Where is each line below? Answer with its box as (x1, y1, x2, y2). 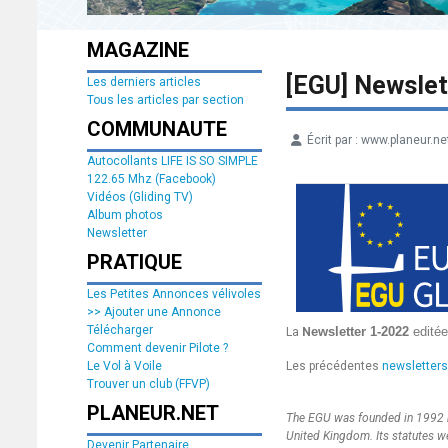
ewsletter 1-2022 (311, 323, 409, 339)
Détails (285, 144, 324, 159)
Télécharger (87, 323, 153, 337)
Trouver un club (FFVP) (87, 377, 210, 391)
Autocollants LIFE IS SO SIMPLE (87, 154, 258, 168)
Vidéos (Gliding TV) (87, 190, 193, 204)
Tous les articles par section (87, 93, 244, 107)
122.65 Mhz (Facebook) (87, 172, 216, 186)
